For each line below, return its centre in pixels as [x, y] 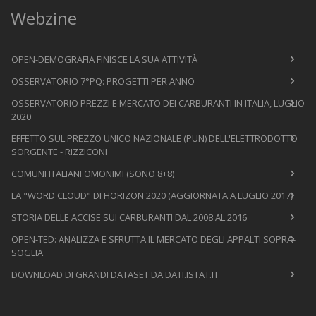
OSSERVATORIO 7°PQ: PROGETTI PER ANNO [103, 81]
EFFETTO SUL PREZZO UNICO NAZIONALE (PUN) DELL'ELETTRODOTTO [154, 138]
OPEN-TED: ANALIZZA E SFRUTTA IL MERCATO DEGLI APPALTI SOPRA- [153, 239]
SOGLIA [27, 252]
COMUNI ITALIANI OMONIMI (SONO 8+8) [93, 173]
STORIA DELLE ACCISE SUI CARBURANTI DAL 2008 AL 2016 [129, 217]
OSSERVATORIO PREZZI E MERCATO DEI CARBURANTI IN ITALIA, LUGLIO [158, 103]
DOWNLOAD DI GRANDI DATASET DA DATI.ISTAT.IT [115, 274]
